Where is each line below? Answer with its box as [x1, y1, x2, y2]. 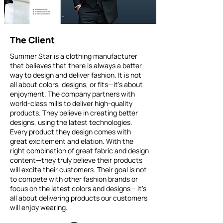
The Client [10, 34, 55, 46]
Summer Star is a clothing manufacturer [10, 51, 137, 61]
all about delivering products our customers [10, 193, 147, 203]
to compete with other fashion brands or [10, 174, 138, 184]
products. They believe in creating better [10, 108, 138, 117]
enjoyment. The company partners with [10, 89, 135, 99]
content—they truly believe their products [10, 155, 142, 165]
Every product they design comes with [10, 127, 131, 136]
